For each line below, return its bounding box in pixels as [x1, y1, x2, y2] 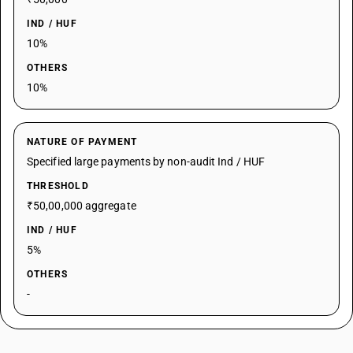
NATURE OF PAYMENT [27, 136, 138, 147]
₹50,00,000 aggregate [27, 199, 136, 212]
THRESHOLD [27, 180, 89, 191]
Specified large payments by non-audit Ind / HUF [27, 155, 265, 168]
